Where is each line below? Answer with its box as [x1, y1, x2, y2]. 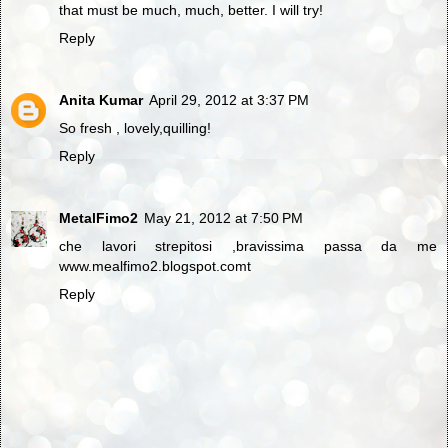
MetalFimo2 [59, 210, 138, 227]
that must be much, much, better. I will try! [59, 2, 323, 19]
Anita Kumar [59, 92, 143, 109]
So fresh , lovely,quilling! [59, 120, 211, 137]
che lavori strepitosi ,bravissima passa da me [59, 238, 437, 255]
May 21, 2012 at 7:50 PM [144, 210, 303, 227]
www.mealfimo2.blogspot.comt [59, 258, 251, 275]
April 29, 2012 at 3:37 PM [149, 92, 309, 109]
